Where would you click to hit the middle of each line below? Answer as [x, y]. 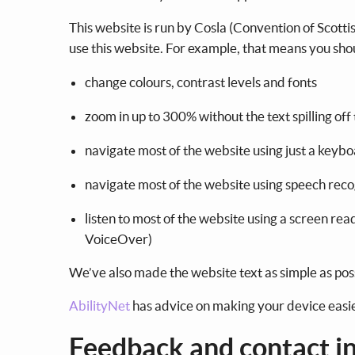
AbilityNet [99, 305]
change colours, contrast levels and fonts [202, 82]
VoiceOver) [120, 239]
